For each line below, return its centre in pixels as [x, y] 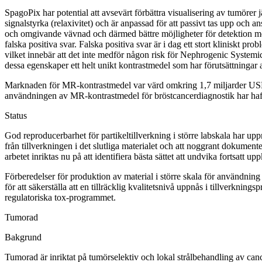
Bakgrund [23, 237]
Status [16, 116]
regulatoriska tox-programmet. [60, 198]
